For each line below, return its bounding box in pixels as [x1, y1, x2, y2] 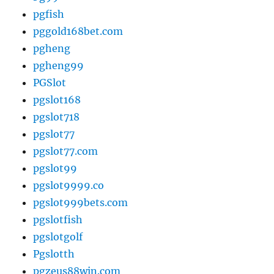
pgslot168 [33, 93, 81, 106]
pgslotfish [33, 213, 83, 226]
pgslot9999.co [33, 179, 105, 191]
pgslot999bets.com [33, 196, 128, 209]
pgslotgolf [33, 230, 83, 243]
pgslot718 [33, 110, 80, 123]
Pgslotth [33, 247, 75, 260]
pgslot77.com [33, 144, 98, 157]
